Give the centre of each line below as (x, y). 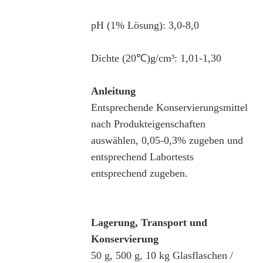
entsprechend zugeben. (139, 173)
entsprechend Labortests (142, 156)
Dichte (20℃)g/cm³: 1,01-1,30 (156, 58)
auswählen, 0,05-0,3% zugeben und (167, 140)
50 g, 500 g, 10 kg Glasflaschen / (162, 255)
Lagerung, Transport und (149, 222)
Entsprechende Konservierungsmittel (169, 107)
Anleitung (113, 91)
